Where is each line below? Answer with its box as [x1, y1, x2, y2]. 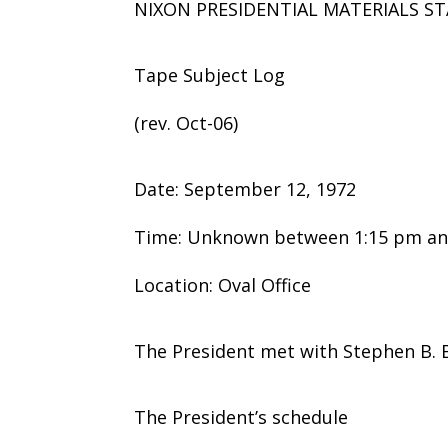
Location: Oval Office [134, 272, 312, 297]
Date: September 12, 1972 [134, 176, 357, 201]
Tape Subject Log [134, 62, 286, 87]
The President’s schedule [134, 404, 349, 429]
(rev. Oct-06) [134, 110, 239, 135]
